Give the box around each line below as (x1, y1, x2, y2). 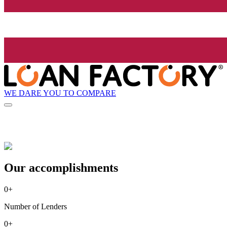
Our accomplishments (4, 161, 118, 175)
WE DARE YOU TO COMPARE (4, 88, 116, 97)
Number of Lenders (4, 202, 67, 211)
